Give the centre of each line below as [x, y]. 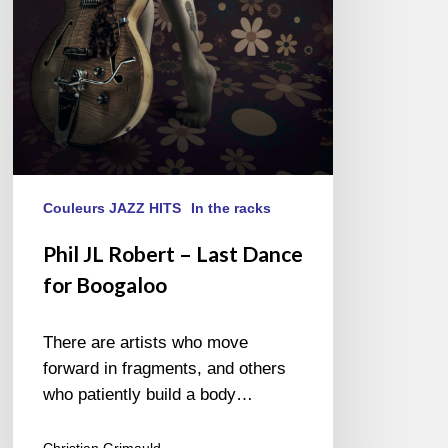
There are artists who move [146, 342]
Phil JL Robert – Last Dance [173, 253]
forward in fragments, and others [165, 368]
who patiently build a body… [148, 394]
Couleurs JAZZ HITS [112, 207]
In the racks [231, 207]
